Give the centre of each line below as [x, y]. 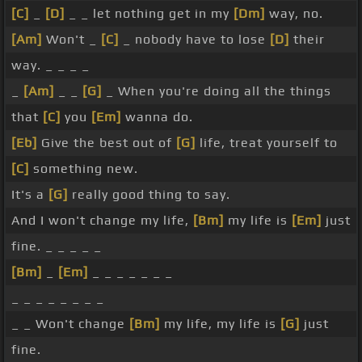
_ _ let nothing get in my [149, 14]
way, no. [294, 14]
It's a [30, 195]
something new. [84, 169]
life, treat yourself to [267, 143]
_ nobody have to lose [194, 40]
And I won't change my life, [102, 221]
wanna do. [157, 117]
